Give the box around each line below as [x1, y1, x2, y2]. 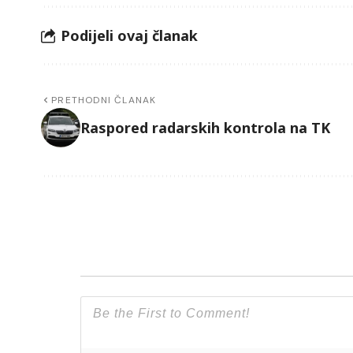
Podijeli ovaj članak [61, 25, 198, 45]
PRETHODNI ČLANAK [51, 94, 157, 107]
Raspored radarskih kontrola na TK [80, 117, 330, 137]
